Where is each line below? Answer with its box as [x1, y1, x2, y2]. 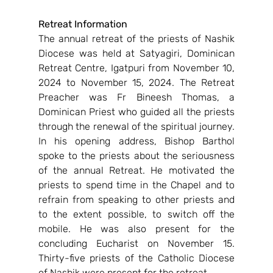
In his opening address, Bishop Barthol [38, 135, 235, 147]
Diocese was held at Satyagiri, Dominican [38, 48, 235, 59]
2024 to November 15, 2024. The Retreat [38, 77, 235, 88]
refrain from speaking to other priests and [38, 194, 235, 205]
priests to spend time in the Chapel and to [38, 179, 235, 191]
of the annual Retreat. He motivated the [38, 165, 235, 176]
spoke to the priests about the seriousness [38, 150, 235, 161]
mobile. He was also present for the [38, 223, 235, 235]
